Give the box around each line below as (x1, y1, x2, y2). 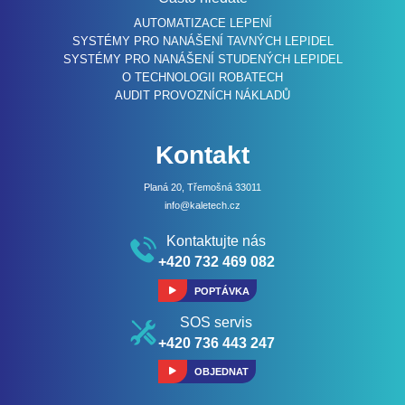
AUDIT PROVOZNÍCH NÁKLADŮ (115, 89, 290, 103)
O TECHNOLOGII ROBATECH (122, 71, 283, 85)
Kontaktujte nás (166, 233, 267, 250)
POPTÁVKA (193, 285, 250, 297)
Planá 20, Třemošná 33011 (144, 182, 261, 193)
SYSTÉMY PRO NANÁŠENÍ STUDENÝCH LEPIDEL (62, 52, 343, 67)
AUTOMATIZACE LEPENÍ (133, 16, 272, 31)
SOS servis (180, 314, 253, 330)
